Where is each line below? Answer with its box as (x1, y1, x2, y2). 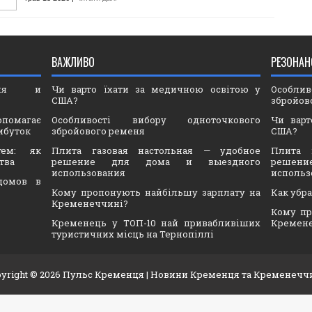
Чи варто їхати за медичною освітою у (52, 83, 260, 96)
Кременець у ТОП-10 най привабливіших (52, 217, 260, 230)
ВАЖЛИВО (52, 54, 95, 71)
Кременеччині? (52, 197, 128, 210)
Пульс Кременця (63, 268, 144, 281)
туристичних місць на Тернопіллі (52, 228, 214, 241)
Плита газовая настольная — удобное (52, 144, 260, 157)
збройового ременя (52, 125, 145, 138)
